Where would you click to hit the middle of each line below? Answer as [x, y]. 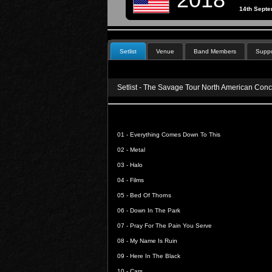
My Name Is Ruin [154, 241]
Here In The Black [155, 256]
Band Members [215, 51]
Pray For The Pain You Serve [171, 226]
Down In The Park [155, 210]
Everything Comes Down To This [175, 134]
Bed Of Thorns [151, 195]
